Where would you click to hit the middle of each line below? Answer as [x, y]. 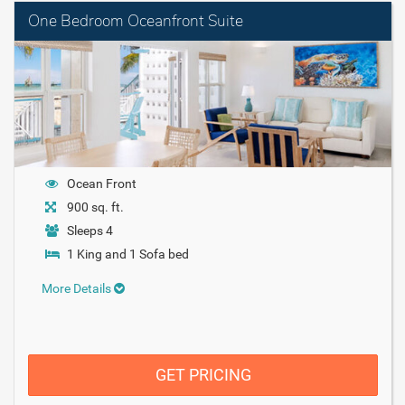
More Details [78, 288]
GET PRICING [203, 374]
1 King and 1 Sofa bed [128, 254]
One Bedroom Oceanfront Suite [136, 21]
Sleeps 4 [90, 230]
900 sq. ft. [95, 207]
